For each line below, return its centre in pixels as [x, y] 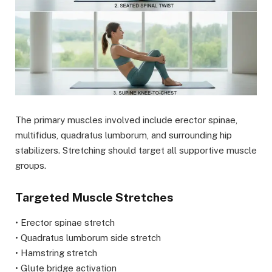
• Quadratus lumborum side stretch [88, 237]
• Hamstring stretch [56, 253]
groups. [31, 166]
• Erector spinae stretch [65, 222]
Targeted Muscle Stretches [94, 198]
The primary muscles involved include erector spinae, [126, 120]
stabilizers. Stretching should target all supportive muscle [136, 151]
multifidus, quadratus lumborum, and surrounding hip [124, 135]
